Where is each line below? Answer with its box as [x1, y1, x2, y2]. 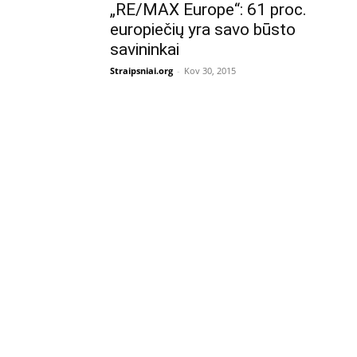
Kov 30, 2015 [184, 65, 236, 76]
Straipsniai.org [110, 65, 173, 76]
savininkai [110, 40, 179, 59]
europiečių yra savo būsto [110, 20, 296, 39]
